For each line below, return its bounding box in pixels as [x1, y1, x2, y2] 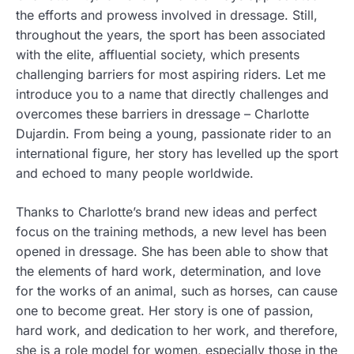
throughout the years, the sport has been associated [16, 27, 326, 43]
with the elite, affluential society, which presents [16, 47, 299, 63]
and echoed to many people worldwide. [16, 165, 254, 182]
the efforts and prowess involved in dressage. [16, 7, 292, 24]
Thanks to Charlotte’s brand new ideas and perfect [16, 204, 317, 220]
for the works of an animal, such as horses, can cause [16, 283, 337, 299]
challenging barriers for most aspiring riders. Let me [16, 66, 326, 83]
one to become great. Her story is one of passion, [16, 303, 314, 319]
